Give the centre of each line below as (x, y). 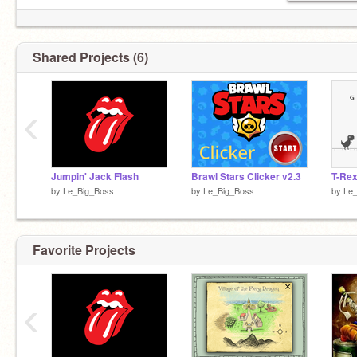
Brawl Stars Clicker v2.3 (246, 177)
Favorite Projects (84, 249)
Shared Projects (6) (90, 57)
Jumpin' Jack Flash (95, 177)
